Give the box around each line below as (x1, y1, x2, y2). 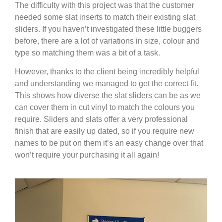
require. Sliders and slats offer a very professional (15, 115, 188, 124)
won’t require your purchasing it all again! (15, 151, 159, 160)
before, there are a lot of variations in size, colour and (15, 36, 200, 45)
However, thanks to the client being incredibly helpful (15, 67, 199, 76)
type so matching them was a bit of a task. (15, 48, 160, 57)
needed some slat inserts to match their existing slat (15, 12, 195, 21)
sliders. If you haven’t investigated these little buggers (15, 24, 202, 33)
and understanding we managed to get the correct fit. (15, 79, 198, 88)
